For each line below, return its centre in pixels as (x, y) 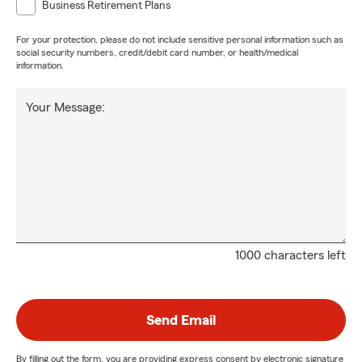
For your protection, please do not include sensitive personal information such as (180, 40)
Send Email (181, 320)
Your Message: (65, 108)
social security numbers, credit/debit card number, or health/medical (157, 53)
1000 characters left (290, 256)
